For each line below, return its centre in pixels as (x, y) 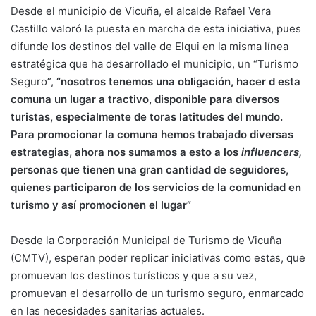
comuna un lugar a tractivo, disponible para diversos (145, 99)
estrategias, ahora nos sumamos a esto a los (126, 152)
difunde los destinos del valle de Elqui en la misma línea (150, 47)
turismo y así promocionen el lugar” (101, 205)
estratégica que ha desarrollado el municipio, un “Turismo (154, 64)
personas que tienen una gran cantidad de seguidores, (150, 170)
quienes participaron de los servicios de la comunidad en (156, 188)
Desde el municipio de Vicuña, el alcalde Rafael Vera (141, 11)
